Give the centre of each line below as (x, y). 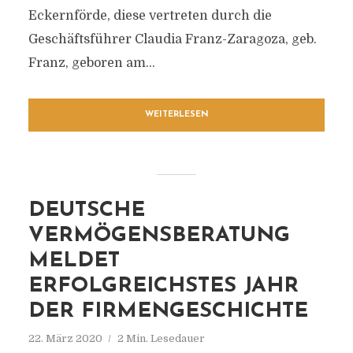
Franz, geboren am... (91, 63)
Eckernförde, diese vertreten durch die (150, 16)
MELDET (74, 261)
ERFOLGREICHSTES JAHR (163, 286)
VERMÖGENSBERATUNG (159, 236)
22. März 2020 (65, 338)
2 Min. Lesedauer (161, 338)
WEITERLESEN (176, 115)
